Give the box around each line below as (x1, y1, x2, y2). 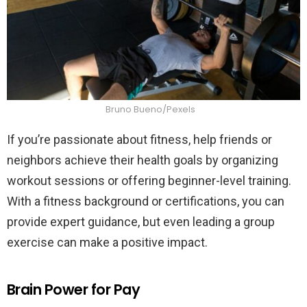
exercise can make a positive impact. (7, 235, 208, 250)
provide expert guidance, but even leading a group (7, 214, 275, 230)
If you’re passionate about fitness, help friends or (7, 132, 272, 147)
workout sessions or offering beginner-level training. (7, 173, 291, 188)
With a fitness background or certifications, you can (7, 194, 284, 209)
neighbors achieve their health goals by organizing (7, 153, 278, 168)
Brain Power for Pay (7, 280, 140, 300)
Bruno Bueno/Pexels (105, 103, 195, 116)
